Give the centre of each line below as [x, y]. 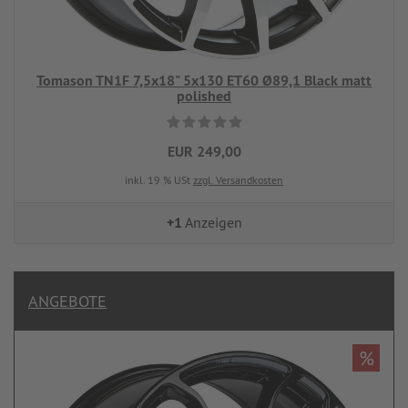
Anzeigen [212, 222]
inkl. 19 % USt [159, 180]
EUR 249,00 [204, 152]
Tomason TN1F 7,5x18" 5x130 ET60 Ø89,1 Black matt [204, 81]
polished [204, 96]
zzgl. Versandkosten [238, 180]
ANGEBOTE [67, 301]
